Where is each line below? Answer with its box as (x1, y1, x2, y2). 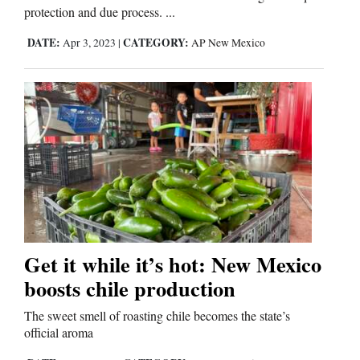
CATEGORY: (123, 34, 189, 51)
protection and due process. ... (24, 2, 175, 20)
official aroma (24, 324, 93, 342)
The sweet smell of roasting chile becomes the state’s (24, 307, 290, 325)
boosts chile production (24, 272, 235, 305)
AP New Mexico (191, 35, 265, 50)
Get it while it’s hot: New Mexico (24, 248, 321, 280)
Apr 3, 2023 (60, 35, 118, 50)
